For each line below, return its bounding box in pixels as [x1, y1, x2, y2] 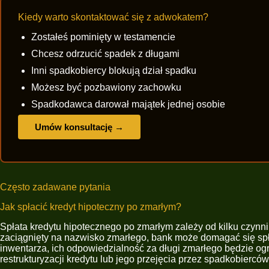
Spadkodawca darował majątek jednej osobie [31, 99, 225, 110]
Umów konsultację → [35, 122, 124, 133]
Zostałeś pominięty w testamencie [31, 32, 175, 43]
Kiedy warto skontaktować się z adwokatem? [18, 12, 208, 23]
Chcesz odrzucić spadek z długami [31, 49, 180, 59]
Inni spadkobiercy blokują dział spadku [31, 65, 196, 76]
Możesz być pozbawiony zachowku [31, 82, 181, 93]
